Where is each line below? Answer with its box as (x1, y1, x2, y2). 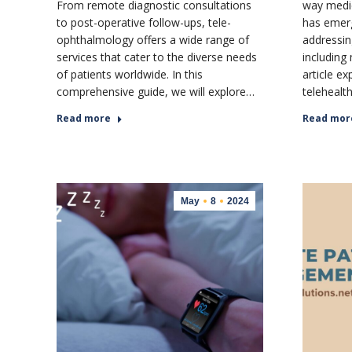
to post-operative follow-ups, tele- (57, 14, 231, 30)
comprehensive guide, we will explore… (57, 83, 255, 99)
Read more (57, 111, 111, 125)
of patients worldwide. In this (57, 66, 203, 82)
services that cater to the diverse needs (57, 49, 257, 64)
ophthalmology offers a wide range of (57, 31, 249, 47)
